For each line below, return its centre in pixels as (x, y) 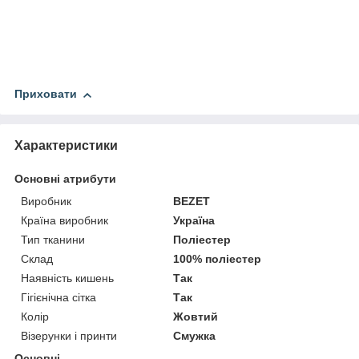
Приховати (46, 94)
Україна (194, 221)
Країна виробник (65, 221)
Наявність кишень (67, 278)
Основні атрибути (65, 179)
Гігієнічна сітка (58, 298)
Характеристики (66, 146)
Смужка (195, 336)
